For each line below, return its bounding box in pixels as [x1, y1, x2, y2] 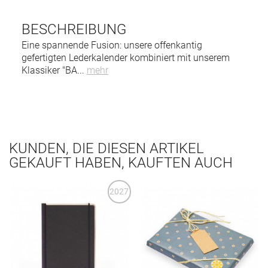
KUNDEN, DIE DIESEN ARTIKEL [9, 139, 204, 157]
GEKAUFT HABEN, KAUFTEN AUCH [9, 154, 233, 171]
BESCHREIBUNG [21, 20, 126, 38]
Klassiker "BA [21, 64, 77, 76]
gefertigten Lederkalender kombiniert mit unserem [21, 51, 230, 63]
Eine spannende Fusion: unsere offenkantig [21, 39, 202, 51]
